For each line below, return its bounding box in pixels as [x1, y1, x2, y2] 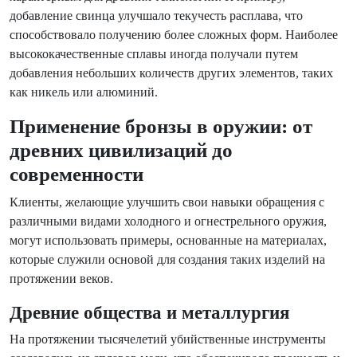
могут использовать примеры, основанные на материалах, [10, 233, 327, 247]
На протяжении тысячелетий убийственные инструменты [10, 332, 326, 346]
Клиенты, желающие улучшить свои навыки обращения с [10, 195, 324, 209]
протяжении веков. [10, 272, 113, 285]
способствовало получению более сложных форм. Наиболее [10, 28, 338, 41]
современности [10, 163, 143, 185]
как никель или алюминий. [10, 85, 158, 99]
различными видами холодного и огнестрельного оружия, [10, 214, 327, 228]
